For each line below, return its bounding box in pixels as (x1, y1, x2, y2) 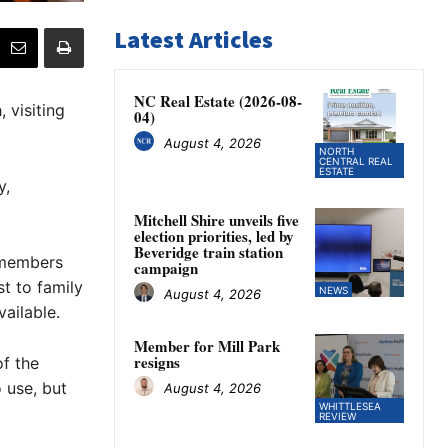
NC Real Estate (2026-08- (134, 90, 302, 113)
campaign (134, 257, 198, 280)
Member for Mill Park (134, 335, 280, 358)
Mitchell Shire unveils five (134, 209, 299, 232)
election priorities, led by (134, 225, 294, 248)
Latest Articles (114, 24, 273, 56)
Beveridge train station (134, 241, 283, 264)
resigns (134, 351, 180, 374)
